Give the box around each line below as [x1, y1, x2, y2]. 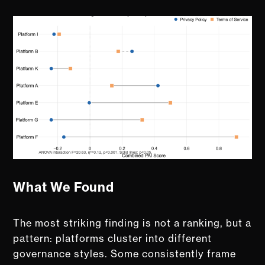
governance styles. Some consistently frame [13, 247, 237, 260]
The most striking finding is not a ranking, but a [13, 216, 252, 229]
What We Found [13, 179, 114, 195]
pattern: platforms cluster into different [13, 232, 212, 244]
